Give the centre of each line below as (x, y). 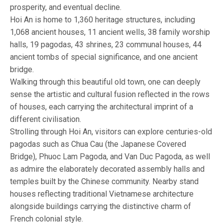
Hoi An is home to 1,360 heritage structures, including (103, 19)
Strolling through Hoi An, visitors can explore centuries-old (111, 131)
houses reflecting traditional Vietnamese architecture (102, 194)
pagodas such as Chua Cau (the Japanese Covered (98, 144)
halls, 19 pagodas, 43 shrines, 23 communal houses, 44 (106, 44)
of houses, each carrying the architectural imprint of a (102, 107)
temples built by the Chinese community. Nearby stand (104, 181)
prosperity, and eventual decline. (66, 7)
